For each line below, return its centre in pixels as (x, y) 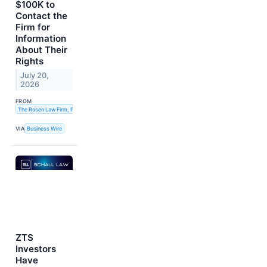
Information (41, 39)
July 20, (35, 76)
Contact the (41, 16)
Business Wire (45, 129)
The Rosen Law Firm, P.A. (49, 109)
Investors (36, 249)
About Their (41, 50)
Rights (30, 61)
